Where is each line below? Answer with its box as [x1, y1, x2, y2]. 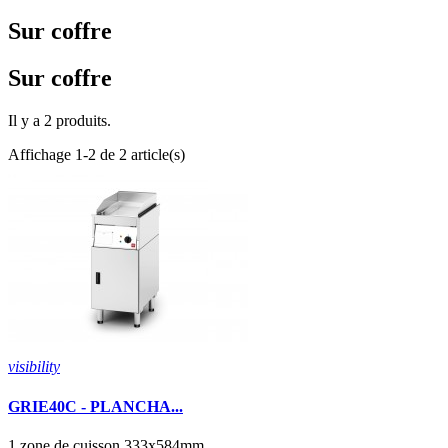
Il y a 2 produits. [8, 112, 111, 130]
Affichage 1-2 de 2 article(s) [8, 146, 185, 164]
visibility [8, 358, 60, 376]
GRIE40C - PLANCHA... [8, 397, 183, 415]
